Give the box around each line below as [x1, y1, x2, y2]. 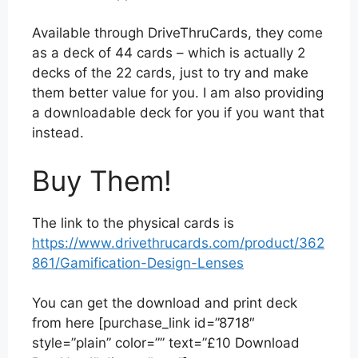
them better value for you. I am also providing [32, 85, 324, 101]
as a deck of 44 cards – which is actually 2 [32, 45, 305, 62]
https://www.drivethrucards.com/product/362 [32, 234, 324, 251]
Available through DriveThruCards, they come [32, 25, 323, 42]
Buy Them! [32, 163, 172, 197]
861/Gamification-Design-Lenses [32, 254, 244, 271]
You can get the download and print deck [32, 295, 297, 312]
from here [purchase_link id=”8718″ [32, 315, 255, 332]
